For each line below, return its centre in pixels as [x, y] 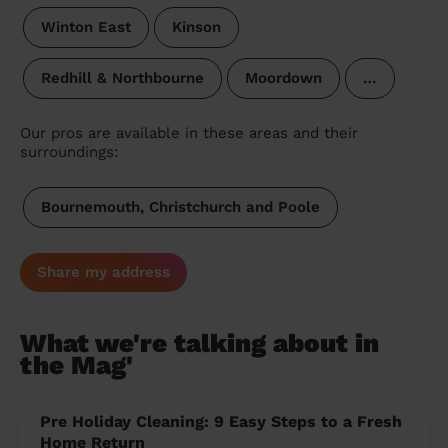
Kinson [196, 27]
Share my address [103, 272]
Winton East [85, 27]
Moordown [283, 78]
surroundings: [69, 152]
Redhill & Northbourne [122, 78]
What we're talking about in [199, 343]
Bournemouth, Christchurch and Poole [180, 207]
